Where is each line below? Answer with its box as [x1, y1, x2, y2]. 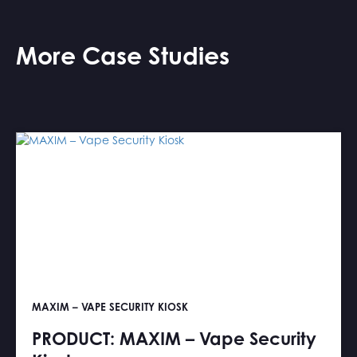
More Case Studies [16, 41, 229, 71]
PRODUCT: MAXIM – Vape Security [32, 328, 316, 350]
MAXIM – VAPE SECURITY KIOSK [32, 300, 188, 314]
